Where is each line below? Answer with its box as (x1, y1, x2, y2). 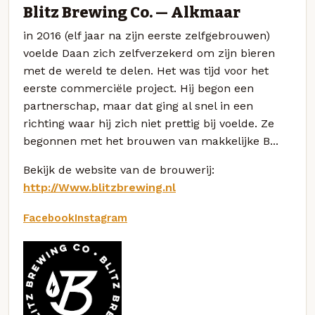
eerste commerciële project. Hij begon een (23, 81, 254, 95)
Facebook (23, 212, 75, 225)
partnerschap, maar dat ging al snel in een (23, 98, 253, 112)
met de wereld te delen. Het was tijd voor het (23, 63, 269, 77)
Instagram (75, 212, 127, 225)
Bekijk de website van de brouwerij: (23, 162, 214, 176)
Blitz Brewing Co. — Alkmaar (23, 3, 240, 22)
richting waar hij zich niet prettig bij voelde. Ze (23, 116, 274, 130)
